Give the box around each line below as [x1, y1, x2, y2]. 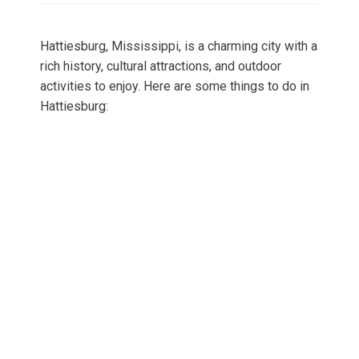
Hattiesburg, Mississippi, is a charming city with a [40, 38, 317, 54]
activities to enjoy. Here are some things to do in [40, 79, 309, 95]
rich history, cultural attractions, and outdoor [40, 58, 281, 75]
